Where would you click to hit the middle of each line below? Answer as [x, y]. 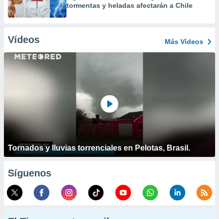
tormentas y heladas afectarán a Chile [130, 5]
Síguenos [30, 173]
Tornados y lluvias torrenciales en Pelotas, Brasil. [99, 148]
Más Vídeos [184, 42]
